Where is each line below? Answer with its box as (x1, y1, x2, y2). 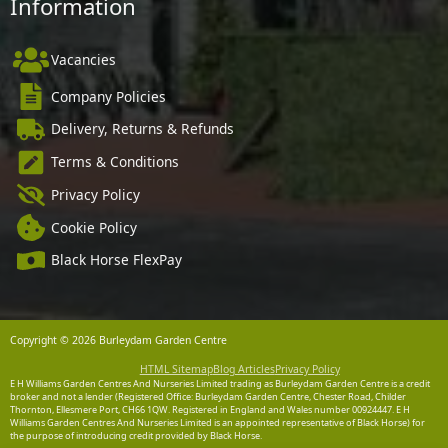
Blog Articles (212, 361, 275, 376)
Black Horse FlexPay (50, 250, 182, 270)
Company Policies (50, 86, 166, 106)
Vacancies (50, 49, 116, 69)
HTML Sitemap (139, 361, 213, 376)
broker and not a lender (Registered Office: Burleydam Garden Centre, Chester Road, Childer (10, 389, 407, 403)
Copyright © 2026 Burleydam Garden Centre (10, 333, 228, 348)
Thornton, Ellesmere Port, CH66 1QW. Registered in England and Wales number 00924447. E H (10, 402, 411, 416)
